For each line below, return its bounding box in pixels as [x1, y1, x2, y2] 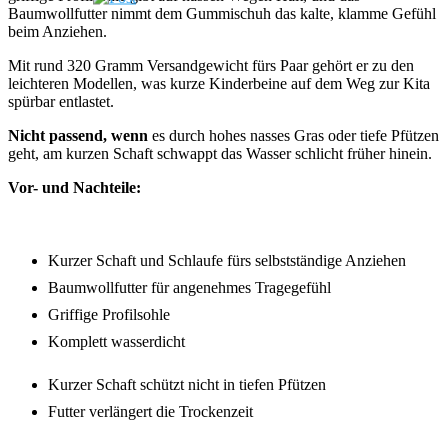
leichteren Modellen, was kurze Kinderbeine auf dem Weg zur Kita [8, 74, 430, 92]
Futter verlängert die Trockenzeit [48, 402, 253, 420]
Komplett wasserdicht [48, 332, 185, 350]
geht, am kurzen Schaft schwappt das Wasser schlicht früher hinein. [8, 144, 432, 162]
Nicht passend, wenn [8, 126, 148, 144]
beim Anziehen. [8, 22, 107, 40]
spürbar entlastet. [8, 92, 114, 110]
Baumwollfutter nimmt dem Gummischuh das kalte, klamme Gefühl [8, 4, 436, 22]
